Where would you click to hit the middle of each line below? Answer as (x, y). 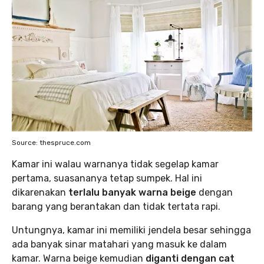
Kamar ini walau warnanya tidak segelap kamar (115, 164)
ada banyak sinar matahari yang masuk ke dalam (119, 245)
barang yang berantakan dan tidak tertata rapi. (116, 207)
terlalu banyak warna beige (133, 193)
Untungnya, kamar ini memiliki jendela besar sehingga (131, 230)
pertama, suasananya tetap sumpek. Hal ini (107, 179)
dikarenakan (40, 193)
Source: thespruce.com (51, 143)
